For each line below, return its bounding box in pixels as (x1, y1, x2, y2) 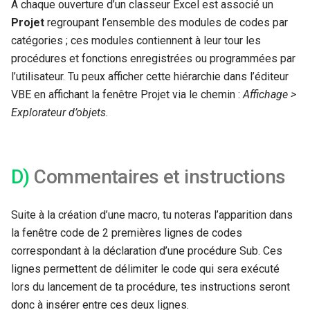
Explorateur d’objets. (11, 105, 109, 119)
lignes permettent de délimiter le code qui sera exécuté (11, 262, 280, 275)
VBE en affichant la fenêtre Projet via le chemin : (11, 87, 243, 101)
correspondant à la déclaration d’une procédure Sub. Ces (11, 244, 282, 257)
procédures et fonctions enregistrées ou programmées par (11, 51, 295, 65)
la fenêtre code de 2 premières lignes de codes (11, 226, 242, 239)
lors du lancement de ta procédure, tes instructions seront (11, 280, 290, 293)
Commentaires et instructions (29, 165, 286, 188)
